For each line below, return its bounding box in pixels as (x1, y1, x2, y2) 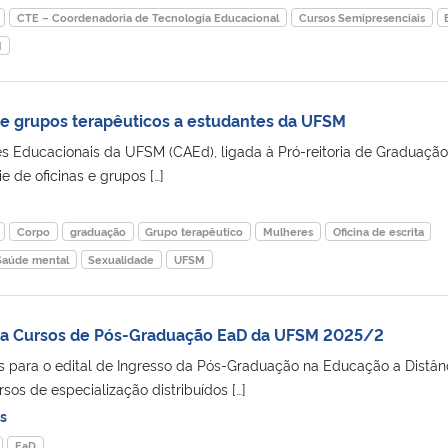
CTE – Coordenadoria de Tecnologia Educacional (17, 9, 280, 25)
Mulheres (262, 223, 313, 239)
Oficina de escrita (332, 223, 424, 239)
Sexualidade (88, 251, 155, 267)
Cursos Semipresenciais (298, 9, 425, 25)
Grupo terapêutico (145, 223, 244, 239)
